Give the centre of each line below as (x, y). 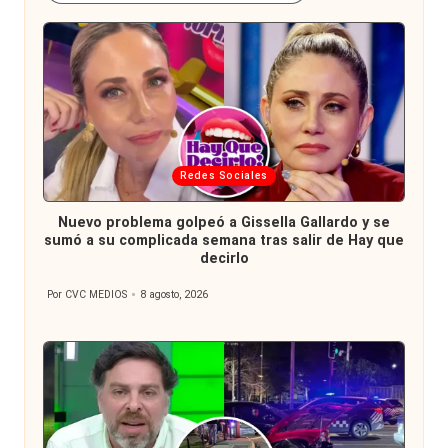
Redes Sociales (224, 176)
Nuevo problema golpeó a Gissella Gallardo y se (224, 222)
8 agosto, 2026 (174, 294)
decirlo (224, 258)
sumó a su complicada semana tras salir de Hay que (224, 240)
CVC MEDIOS (96, 294)
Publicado (69, 302)
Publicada (91, 174)
